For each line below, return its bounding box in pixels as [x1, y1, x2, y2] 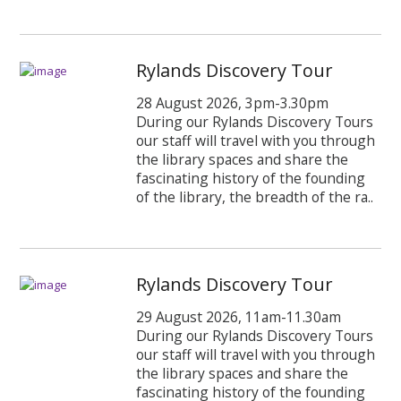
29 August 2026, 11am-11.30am [136, 306, 342, 327]
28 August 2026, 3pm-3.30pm [136, 93, 329, 114]
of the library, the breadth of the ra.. [136, 187, 374, 208]
